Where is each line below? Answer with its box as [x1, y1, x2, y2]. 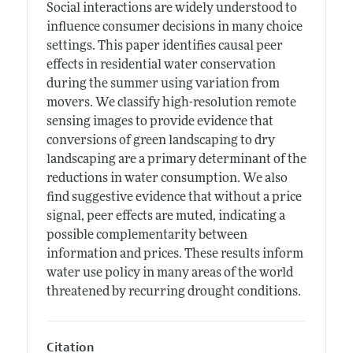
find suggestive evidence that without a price [46, 191, 302, 205]
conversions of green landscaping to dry [46, 135, 275, 148]
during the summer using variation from [46, 78, 280, 91]
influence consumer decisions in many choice [46, 21, 303, 35]
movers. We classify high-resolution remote [46, 97, 296, 110]
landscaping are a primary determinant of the [46, 154, 307, 167]
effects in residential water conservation [46, 59, 276, 72]
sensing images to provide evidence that [46, 116, 273, 129]
